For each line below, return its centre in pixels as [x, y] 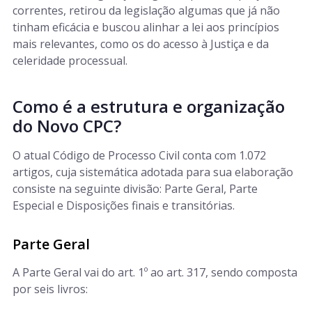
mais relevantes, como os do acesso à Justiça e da [141, 44]
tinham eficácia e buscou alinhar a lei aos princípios [146, 27]
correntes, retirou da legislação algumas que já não [146, 10]
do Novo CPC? [67, 126]
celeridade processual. [70, 61]
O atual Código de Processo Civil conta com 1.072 [139, 155]
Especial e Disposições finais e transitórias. [124, 205]
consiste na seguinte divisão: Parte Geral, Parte [135, 189]
